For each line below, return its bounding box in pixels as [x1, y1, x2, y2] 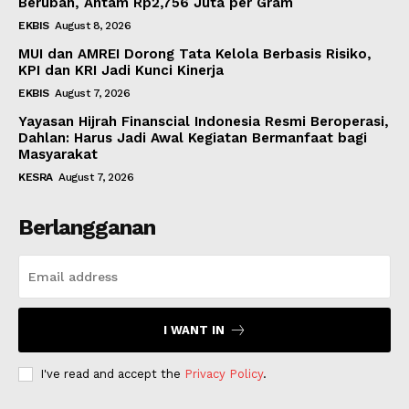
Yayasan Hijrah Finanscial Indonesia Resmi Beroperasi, [18, 112, 389, 130]
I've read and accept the [40, 366, 184, 381]
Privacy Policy [184, 366, 263, 381]
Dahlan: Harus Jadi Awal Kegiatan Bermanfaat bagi [18, 129, 367, 146]
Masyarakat [18, 145, 98, 163]
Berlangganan [18, 214, 155, 240]
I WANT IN [163, 322, 225, 337]
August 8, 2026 [55, 18, 131, 32]
